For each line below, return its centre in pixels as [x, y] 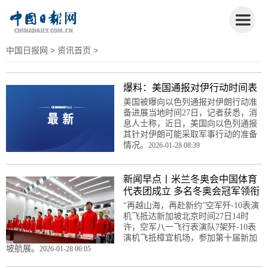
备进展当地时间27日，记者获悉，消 [190, 112]
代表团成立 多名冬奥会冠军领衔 [191, 191]
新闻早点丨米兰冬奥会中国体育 [190, 179]
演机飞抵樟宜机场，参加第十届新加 [190, 237]
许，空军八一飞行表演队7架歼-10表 [189, 227]
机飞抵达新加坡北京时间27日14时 [186, 216]
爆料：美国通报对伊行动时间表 [190, 87]
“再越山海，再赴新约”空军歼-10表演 [191, 205]
